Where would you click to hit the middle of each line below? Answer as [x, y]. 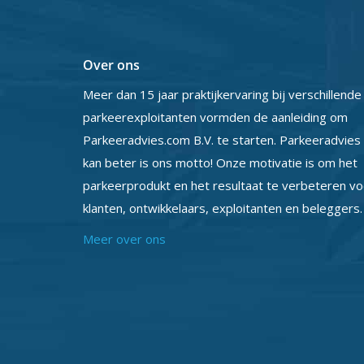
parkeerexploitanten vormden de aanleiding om [217, 117]
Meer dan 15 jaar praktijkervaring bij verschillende [222, 94]
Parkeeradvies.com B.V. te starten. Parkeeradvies [222, 140]
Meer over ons [124, 239]
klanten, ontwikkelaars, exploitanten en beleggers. [223, 208]
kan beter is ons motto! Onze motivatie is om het [220, 162]
